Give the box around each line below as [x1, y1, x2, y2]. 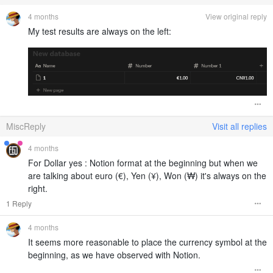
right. [28, 182, 48, 195]
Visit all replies [212, 120, 267, 133]
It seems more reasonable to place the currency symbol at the [28, 236, 267, 249]
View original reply [205, 11, 267, 22]
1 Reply [6, 198, 32, 209]
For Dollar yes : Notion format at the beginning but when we [28, 157, 258, 169]
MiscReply [6, 120, 46, 133]
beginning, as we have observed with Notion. [28, 249, 200, 261]
